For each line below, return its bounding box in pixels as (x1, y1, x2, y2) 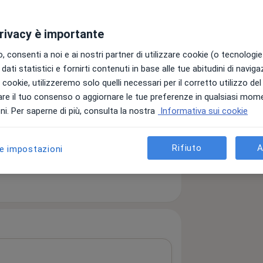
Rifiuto (172, 142, 202, 153)
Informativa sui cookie (158, 106, 248, 116)
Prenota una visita (75, 119, 162, 132)
